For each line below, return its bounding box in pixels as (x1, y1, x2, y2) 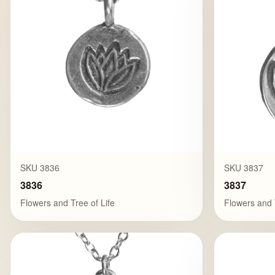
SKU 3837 (224, 161, 264, 174)
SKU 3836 (20, 161, 60, 174)
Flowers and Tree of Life (20, 196, 115, 209)
